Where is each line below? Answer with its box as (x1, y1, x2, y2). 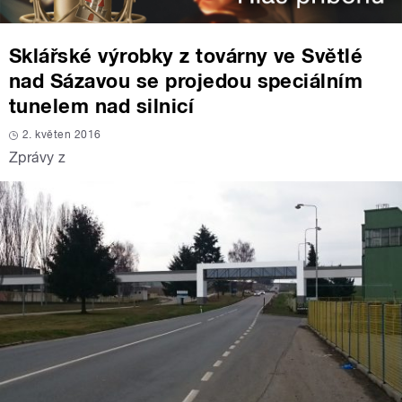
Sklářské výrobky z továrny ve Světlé (9, 44, 363, 68)
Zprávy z (9, 149, 66, 167)
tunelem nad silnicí (9, 94, 195, 118)
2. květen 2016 (22, 128, 101, 142)
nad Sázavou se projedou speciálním (9, 69, 363, 93)
